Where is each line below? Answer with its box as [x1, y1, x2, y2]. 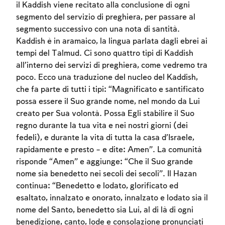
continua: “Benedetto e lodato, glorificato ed [16, 182, 178, 191]
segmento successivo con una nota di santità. [16, 25, 180, 34]
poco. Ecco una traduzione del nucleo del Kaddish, [16, 73, 198, 82]
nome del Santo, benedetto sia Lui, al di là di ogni [16, 206, 193, 215]
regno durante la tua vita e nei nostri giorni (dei [16, 122, 188, 131]
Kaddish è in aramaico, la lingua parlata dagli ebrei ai [16, 37, 207, 46]
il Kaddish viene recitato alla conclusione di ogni [16, 1, 190, 10]
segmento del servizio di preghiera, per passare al [16, 13, 195, 22]
